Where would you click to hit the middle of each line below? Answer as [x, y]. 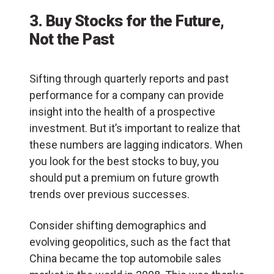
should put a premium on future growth [124, 177]
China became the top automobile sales [125, 258]
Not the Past [72, 39]
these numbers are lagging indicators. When [136, 144]
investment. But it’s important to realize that [135, 128]
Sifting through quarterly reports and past [129, 78]
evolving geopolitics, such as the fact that [130, 242]
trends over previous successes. [109, 194]
